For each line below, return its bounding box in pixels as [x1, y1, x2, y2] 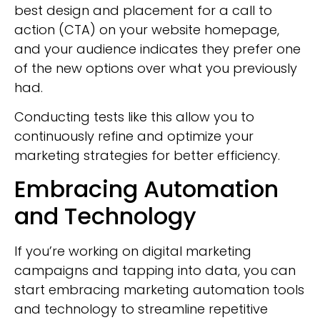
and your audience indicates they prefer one [14, 40, 301, 59]
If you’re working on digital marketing [14, 241, 251, 260]
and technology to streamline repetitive [14, 299, 268, 318]
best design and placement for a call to [14, 1, 272, 20]
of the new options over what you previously [14, 59, 297, 78]
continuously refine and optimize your [14, 127, 254, 146]
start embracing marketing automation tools [14, 280, 304, 299]
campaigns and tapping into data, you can [14, 261, 296, 279]
